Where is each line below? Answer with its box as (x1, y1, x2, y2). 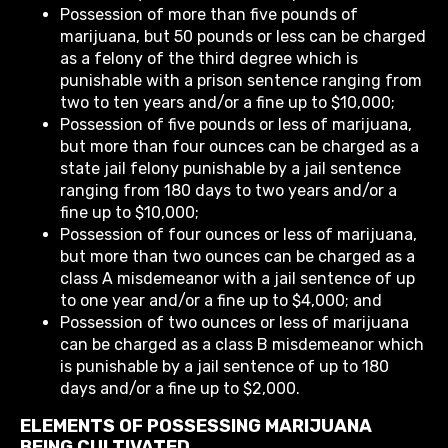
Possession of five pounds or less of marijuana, (60, 115, 412, 135)
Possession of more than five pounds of (60, 5, 358, 25)
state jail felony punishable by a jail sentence (60, 159, 401, 179)
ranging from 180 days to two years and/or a (60, 181, 397, 201)
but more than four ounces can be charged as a (60, 137, 419, 157)
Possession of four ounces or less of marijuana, (60, 225, 417, 245)
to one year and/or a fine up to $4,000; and (60, 291, 382, 311)
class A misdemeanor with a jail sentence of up (60, 269, 415, 289)
